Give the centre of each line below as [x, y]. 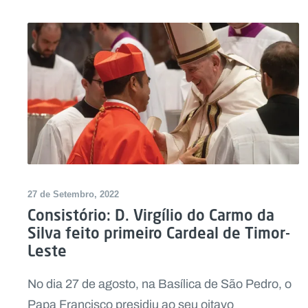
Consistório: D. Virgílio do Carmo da [151, 215]
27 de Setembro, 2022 [73, 195]
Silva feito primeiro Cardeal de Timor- [159, 233]
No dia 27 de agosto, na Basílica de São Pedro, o [159, 284]
